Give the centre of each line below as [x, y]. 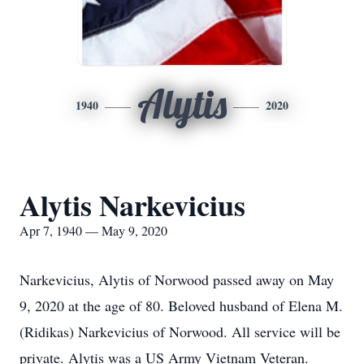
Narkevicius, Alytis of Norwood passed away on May [177, 279]
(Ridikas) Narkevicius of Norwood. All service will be [180, 331]
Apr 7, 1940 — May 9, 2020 [93, 230]
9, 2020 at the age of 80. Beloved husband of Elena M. [181, 305]
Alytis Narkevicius [132, 205]
